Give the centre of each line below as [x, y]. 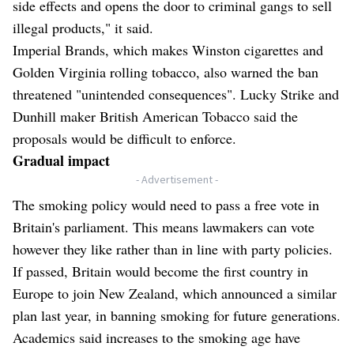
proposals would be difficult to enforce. [124, 138]
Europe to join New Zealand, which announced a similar [175, 293]
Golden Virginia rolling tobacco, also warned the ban [166, 72]
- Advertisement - [177, 179]
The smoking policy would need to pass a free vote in [166, 204]
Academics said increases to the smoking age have [156, 337]
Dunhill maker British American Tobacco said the [155, 116]
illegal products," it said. [83, 27]
